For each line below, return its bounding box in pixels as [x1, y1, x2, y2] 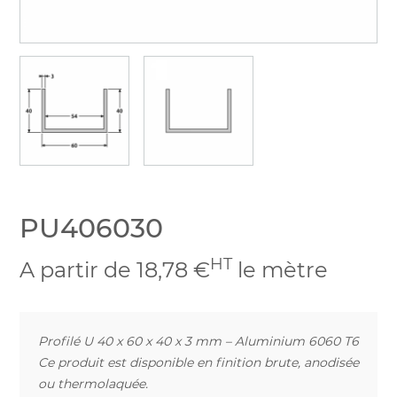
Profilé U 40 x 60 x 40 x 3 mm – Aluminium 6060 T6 [38, 332, 359, 349]
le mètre [232, 257, 328, 284]
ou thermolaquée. [38, 375, 148, 392]
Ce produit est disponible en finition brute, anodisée [38, 354, 359, 370]
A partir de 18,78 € [19, 257, 210, 284]
